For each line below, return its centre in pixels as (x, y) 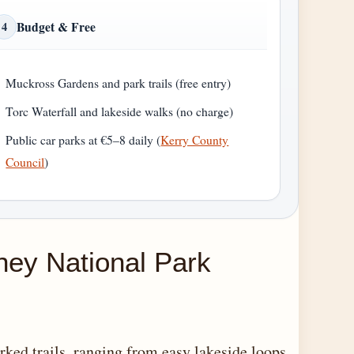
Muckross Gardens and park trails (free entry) (119, 82)
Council (25, 161)
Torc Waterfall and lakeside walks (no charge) (120, 111)
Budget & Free (56, 27)
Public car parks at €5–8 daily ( (83, 139)
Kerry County (195, 139)
